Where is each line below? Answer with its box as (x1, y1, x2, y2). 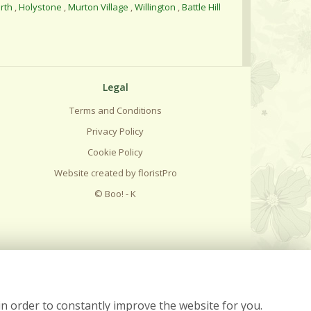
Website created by (53, 167, 138, 179)
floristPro (137, 167, 177, 179)
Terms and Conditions (69, 104, 162, 117)
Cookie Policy (87, 146, 143, 158)
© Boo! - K (94, 187, 136, 200)
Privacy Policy (87, 125, 144, 137)
